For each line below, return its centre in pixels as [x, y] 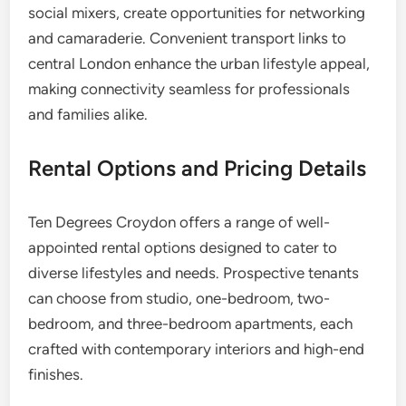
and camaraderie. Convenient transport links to [188, 38]
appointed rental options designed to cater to [183, 247]
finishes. [56, 374]
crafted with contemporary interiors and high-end [197, 349]
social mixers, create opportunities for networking [197, 13]
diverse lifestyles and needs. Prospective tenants [194, 273]
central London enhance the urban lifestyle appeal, [199, 63]
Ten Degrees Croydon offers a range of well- [179, 222]
